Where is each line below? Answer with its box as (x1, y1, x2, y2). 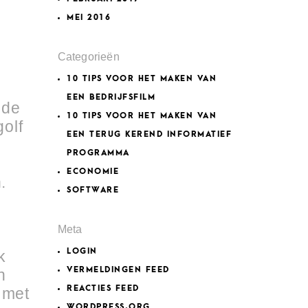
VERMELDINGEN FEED (67, 265, 170, 274)
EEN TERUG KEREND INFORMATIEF (67, 130, 232, 139)
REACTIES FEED (67, 284, 140, 293)
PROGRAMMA (67, 148, 130, 157)
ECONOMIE (67, 167, 120, 176)
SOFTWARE (67, 186, 120, 195)
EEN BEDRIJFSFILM (67, 93, 156, 102)
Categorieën (57, 51, 120, 63)
